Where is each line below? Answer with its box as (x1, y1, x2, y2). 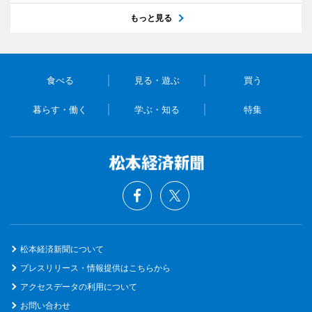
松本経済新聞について (20, 243, 104, 254)
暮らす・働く (33, 103, 88, 115)
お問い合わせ (20, 299, 70, 311)
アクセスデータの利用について (20, 281, 137, 292)
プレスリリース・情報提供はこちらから (20, 262, 171, 273)
